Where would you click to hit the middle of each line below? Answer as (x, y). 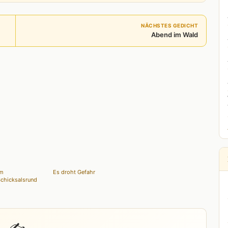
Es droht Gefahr (74, 172)
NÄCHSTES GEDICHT (169, 25)
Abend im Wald (175, 34)
